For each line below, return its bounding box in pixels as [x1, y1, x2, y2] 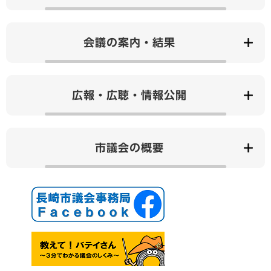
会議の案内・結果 [83, 36, 175, 48]
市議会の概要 [95, 142, 164, 153]
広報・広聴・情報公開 [72, 89, 187, 100]
